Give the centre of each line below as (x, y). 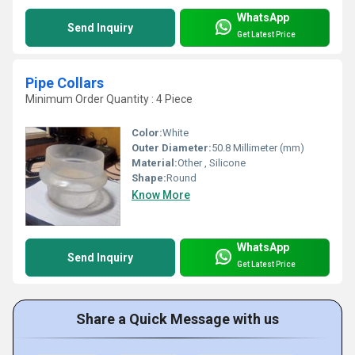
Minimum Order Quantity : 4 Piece (109, 99)
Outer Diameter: (172, 148)
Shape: (149, 178)
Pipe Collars (65, 83)
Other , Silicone (212, 163)
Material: (155, 163)
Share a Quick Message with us (177, 319)
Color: (147, 133)
